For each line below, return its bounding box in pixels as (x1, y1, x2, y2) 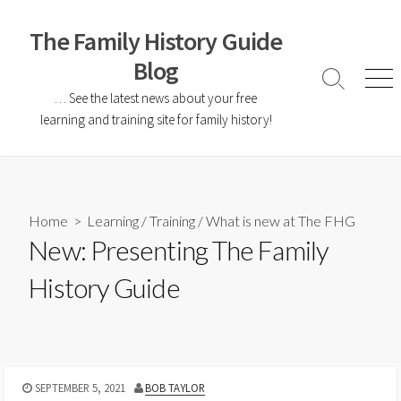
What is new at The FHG (206, 212, 356, 230)
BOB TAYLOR (145, 380, 206, 395)
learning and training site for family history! (39, 111, 272, 128)
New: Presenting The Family (29, 234, 328, 267)
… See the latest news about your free (55, 90, 257, 107)
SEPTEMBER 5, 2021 (34, 380, 125, 395)
